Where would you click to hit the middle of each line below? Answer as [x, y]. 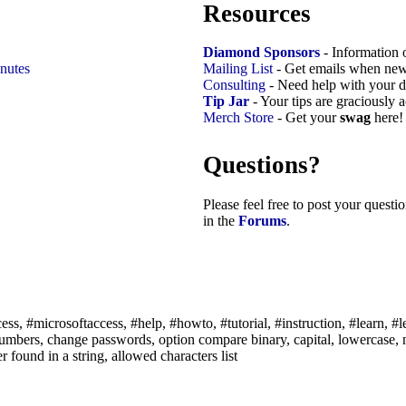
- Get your [307, 118]
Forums [262, 220]
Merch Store [238, 118]
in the [221, 220]
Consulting [234, 85]
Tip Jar [226, 101]
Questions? [262, 165]
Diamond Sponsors [261, 53]
